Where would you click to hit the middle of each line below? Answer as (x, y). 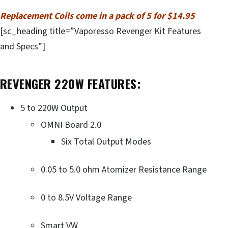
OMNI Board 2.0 (71, 125)
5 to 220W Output (54, 108)
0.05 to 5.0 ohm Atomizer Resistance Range (124, 169)
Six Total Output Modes (106, 141)
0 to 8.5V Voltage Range (86, 197)
